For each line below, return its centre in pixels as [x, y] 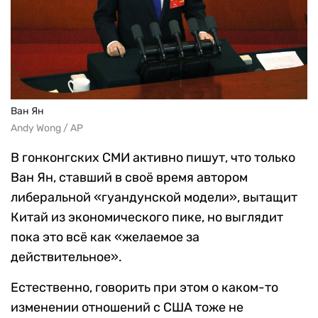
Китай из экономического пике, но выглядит [147, 217]
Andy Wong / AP [47, 128]
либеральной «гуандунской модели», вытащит [154, 197]
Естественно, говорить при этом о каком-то [144, 287]
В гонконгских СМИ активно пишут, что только [153, 157]
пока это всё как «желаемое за [105, 237]
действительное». [66, 257]
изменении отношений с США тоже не [127, 307]
